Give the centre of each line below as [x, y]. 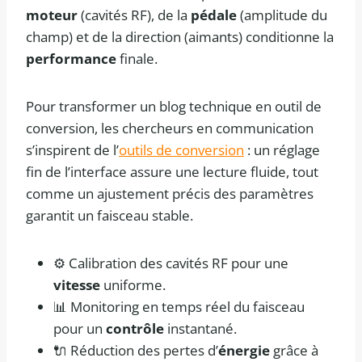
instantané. [200, 329]
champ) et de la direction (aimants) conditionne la [180, 37]
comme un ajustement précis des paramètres [170, 194]
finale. [137, 59]
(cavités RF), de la [134, 15]
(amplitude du [282, 15]
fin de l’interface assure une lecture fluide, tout [172, 172]
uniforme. [133, 285]
